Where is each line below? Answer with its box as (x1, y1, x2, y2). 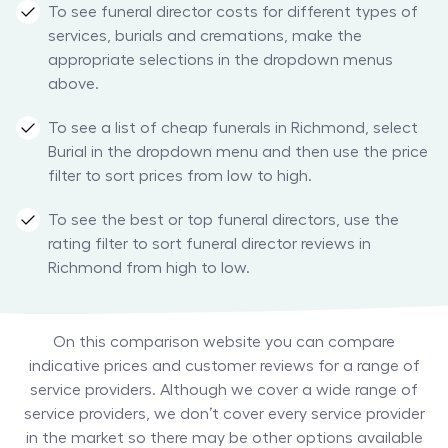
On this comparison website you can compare (53, 334, 395, 351)
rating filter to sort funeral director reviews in (48, 236, 371, 253)
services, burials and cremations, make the (48, 28, 362, 45)
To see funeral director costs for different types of (48, 4, 418, 21)
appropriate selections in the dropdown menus (48, 52, 393, 69)
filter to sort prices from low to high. (48, 168, 312, 185)
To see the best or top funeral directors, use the (48, 212, 399, 229)
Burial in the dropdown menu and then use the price (48, 144, 428, 161)
